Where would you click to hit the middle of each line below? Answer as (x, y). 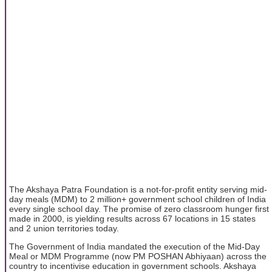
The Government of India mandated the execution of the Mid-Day (134, 247)
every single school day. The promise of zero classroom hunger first (139, 209)
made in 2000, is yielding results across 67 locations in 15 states (132, 218)
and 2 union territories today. (64, 228)
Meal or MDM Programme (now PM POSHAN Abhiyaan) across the (138, 257)
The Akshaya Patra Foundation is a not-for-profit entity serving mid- (138, 189)
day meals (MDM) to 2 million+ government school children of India (138, 199)
